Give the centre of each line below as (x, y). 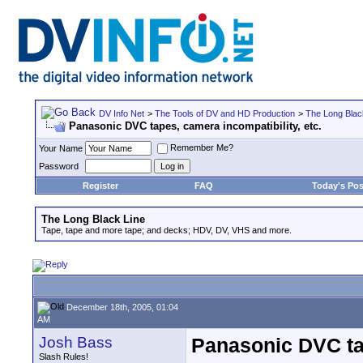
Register (100, 186)
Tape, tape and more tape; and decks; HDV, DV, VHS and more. (167, 230)
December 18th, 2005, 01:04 (121, 307)
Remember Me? (202, 148)
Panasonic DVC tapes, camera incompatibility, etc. (195, 126)
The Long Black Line (93, 219)
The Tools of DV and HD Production (225, 113)
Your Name (61, 148)
